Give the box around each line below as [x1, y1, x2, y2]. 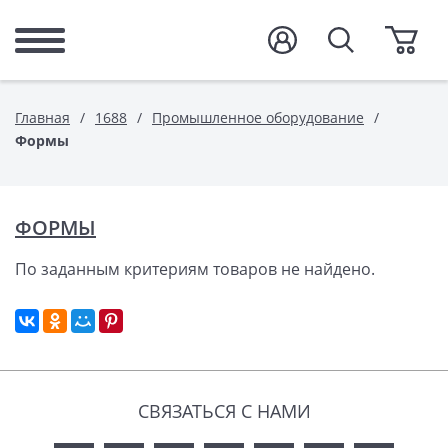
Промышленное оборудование [152, 108, 364, 127]
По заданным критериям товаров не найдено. [15, 258, 375, 280]
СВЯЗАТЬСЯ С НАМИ [137, 399, 311, 423]
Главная [15, 108, 70, 127]
